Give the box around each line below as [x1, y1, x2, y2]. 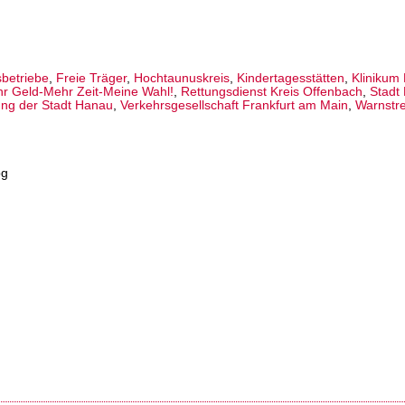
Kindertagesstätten [237, 71, 344, 86]
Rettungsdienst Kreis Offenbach [181, 85, 363, 99]
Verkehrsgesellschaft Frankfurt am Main [120, 99, 348, 113]
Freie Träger [56, 71, 127, 86]
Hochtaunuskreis [134, 71, 230, 86]
